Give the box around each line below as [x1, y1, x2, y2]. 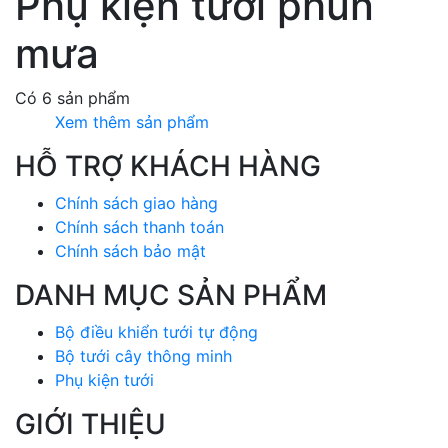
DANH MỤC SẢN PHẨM [15, 277, 327, 312]
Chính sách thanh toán [55, 216, 224, 237]
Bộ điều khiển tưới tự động [55, 321, 258, 342]
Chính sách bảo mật [55, 240, 206, 261]
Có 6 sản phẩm [15, 87, 130, 108]
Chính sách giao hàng [55, 192, 218, 213]
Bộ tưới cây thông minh [55, 345, 232, 366]
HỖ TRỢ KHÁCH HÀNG [15, 148, 321, 183]
